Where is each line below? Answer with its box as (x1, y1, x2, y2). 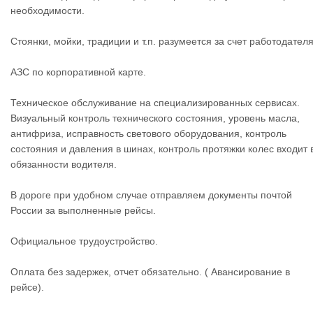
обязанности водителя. (10, 159, 117, 170)
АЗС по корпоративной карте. (10, 66, 146, 78)
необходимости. (10, 5, 85, 16)
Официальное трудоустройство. (10, 235, 158, 247)
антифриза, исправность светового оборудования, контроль (10, 128, 286, 139)
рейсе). (10, 282, 44, 293)
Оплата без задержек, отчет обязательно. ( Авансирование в (10, 266, 290, 277)
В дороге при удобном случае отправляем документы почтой (10, 189, 292, 201)
